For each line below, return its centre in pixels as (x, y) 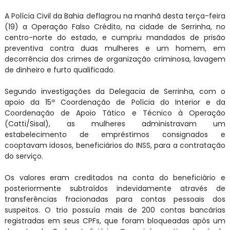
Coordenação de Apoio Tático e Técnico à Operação (115, 113)
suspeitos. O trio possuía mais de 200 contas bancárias (115, 210)
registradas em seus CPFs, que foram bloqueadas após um (115, 221)
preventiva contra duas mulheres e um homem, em (115, 48)
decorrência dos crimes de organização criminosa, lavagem (115, 59)
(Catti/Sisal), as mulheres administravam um (115, 123)
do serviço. (24, 156)
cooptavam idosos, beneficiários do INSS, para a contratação (115, 145)
